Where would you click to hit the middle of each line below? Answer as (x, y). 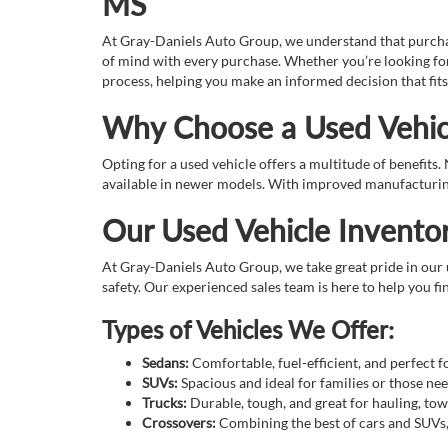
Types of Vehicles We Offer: (248, 329)
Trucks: (164, 402)
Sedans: (165, 362)
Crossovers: (179, 422)
